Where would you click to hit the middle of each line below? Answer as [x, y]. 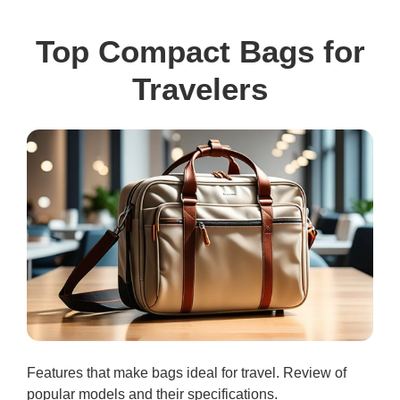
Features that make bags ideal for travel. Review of [187, 373]
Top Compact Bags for [200, 51]
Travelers [200, 88]
